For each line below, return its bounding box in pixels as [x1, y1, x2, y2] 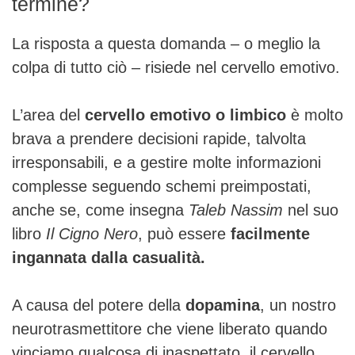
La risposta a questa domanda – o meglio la [12, 34, 320, 52]
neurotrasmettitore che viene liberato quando [12, 319, 327, 338]
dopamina [185, 296, 260, 314]
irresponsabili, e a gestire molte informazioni [12, 153, 321, 171]
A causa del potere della [12, 296, 185, 314]
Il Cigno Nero [46, 224, 138, 242]
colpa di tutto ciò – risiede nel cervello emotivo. [12, 58, 340, 76]
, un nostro [260, 296, 336, 314]
